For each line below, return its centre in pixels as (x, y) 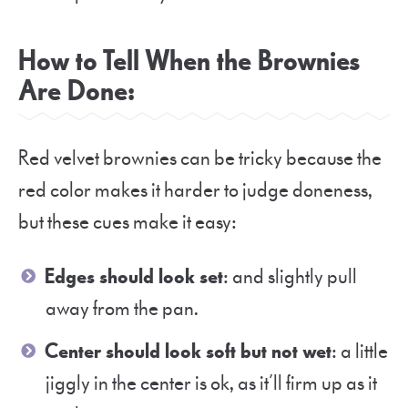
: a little (360, 351)
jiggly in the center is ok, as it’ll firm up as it (211, 383)
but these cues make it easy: (127, 222)
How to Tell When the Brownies (189, 61)
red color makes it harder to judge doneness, (195, 190)
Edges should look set (134, 276)
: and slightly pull (290, 276)
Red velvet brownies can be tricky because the (200, 158)
